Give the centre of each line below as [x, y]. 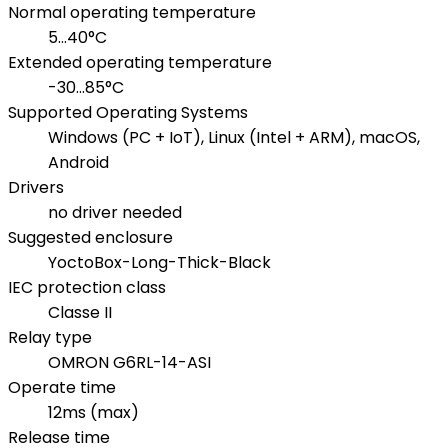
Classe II [80, 313]
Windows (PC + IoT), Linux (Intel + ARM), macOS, [234, 138]
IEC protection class [87, 288]
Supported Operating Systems [128, 113]
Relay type [50, 338]
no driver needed [115, 213]
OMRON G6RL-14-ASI [129, 363]
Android [78, 163]
